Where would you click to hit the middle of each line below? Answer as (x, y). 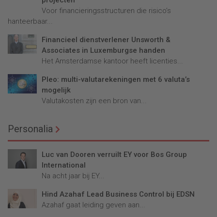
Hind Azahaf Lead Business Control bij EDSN (118, 194)
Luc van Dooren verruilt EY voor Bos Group (114, 155)
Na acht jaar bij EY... (73, 176)
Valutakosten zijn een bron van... (94, 101)
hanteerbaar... (30, 22)
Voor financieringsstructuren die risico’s (106, 11)
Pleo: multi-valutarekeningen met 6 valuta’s (116, 80)
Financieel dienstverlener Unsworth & (106, 40)
